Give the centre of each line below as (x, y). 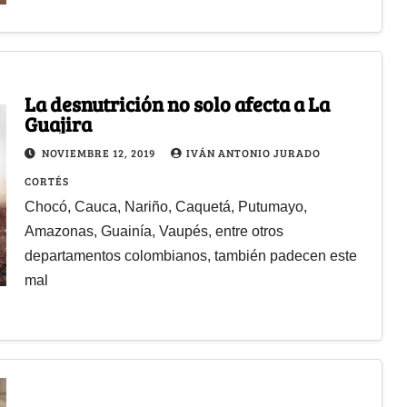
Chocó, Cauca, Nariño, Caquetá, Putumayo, (165, 206)
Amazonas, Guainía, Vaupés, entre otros (154, 231)
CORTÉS (46, 180)
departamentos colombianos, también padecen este (190, 255)
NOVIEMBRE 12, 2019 (99, 152)
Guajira (58, 123)
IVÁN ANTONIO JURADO (253, 152)
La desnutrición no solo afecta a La (177, 103)
